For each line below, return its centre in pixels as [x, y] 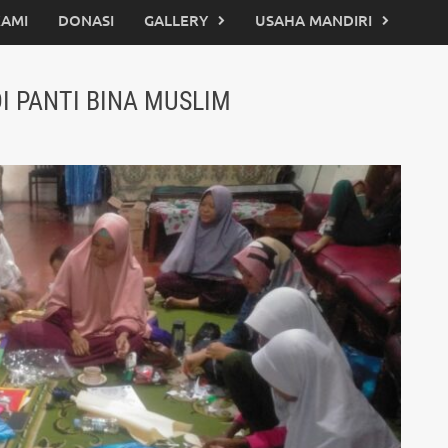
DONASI [86, 20]
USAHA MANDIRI [313, 20]
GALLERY [176, 20]
